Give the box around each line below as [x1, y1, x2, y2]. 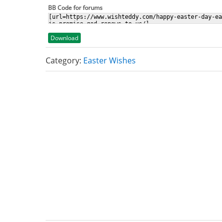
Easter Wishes [83, 55, 136, 66]
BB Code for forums [48, 3, 103, 12]
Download [51, 34, 78, 42]
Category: [46, 55, 83, 66]
